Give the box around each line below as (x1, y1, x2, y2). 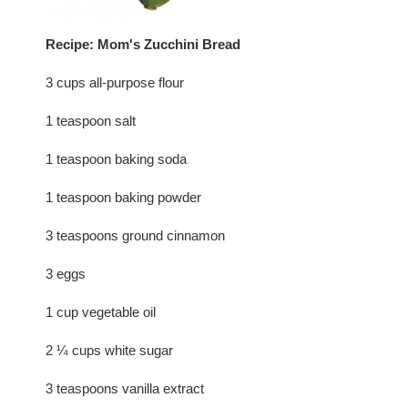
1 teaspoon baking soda (46, 150, 187, 167)
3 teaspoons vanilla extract (46, 380, 204, 396)
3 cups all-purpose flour (46, 74, 184, 90)
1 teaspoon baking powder (46, 189, 201, 205)
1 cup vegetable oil (46, 303, 156, 320)
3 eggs (46, 265, 86, 281)
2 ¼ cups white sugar (46, 342, 173, 358)
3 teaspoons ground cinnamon (46, 227, 225, 243)
